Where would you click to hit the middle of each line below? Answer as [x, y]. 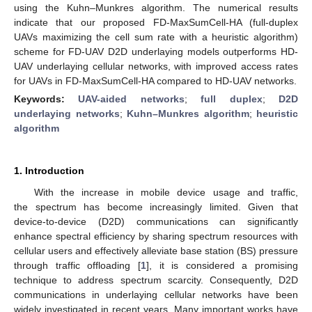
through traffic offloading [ [77, 265]
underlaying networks [67, 113]
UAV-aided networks [131, 99]
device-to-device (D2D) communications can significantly [156, 221]
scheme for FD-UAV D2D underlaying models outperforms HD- [156, 51]
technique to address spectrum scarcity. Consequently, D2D [156, 280]
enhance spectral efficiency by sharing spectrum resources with [156, 236]
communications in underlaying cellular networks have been [156, 294]
